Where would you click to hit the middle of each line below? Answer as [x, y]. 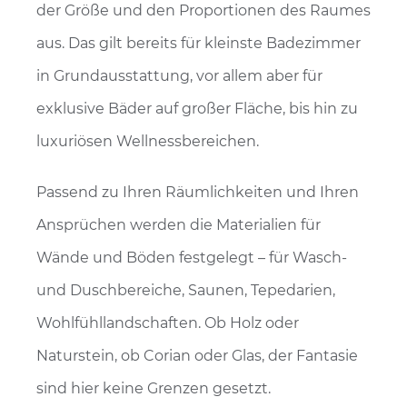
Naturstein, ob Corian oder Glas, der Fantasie [197, 355]
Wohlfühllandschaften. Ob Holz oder [168, 323]
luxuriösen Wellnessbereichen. [148, 141]
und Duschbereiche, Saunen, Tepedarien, [186, 290]
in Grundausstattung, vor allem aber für [179, 75]
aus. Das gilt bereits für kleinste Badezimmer [199, 43]
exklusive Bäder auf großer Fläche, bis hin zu [197, 108]
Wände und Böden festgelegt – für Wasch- [192, 257]
